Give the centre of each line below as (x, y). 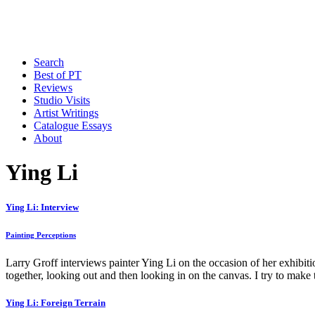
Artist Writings (66, 113)
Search (49, 62)
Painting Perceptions (41, 234)
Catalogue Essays (73, 126)
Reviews (53, 88)
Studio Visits (62, 100)
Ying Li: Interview (42, 207)
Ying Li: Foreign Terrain (56, 302)
